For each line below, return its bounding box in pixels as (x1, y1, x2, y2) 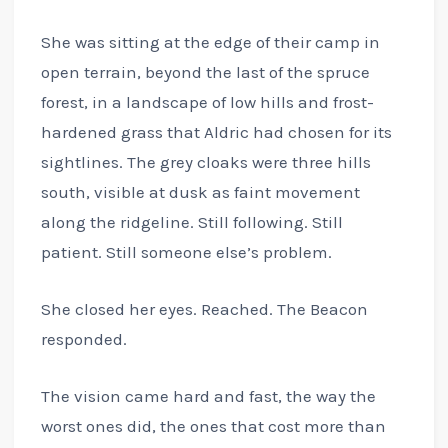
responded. (40, 329, 127, 350)
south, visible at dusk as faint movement (40, 181, 360, 202)
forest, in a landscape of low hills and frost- (40, 91, 374, 112)
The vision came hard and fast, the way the (40, 386, 376, 407)
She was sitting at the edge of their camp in (40, 31, 380, 52)
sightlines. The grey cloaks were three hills (40, 151, 371, 172)
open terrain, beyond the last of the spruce (40, 61, 370, 82)
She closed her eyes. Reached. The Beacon (40, 299, 368, 320)
